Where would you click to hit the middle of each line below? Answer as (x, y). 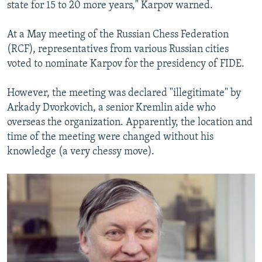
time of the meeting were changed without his (110, 137)
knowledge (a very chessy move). (81, 152)
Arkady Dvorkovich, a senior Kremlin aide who (111, 108)
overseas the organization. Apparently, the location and (130, 123)
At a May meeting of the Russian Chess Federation (118, 35)
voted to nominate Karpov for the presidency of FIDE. (126, 64)
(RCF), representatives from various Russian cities (118, 50)
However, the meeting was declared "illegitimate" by (124, 94)
